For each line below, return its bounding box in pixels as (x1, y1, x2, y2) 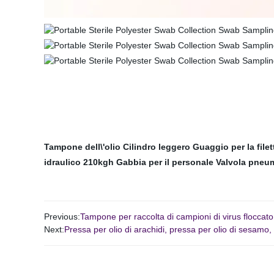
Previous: (44, 212, 80, 221)
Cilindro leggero (123, 142, 190, 152)
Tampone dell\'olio (44, 142, 120, 152)
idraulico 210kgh (44, 157, 114, 167)
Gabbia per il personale (116, 157, 213, 167)
